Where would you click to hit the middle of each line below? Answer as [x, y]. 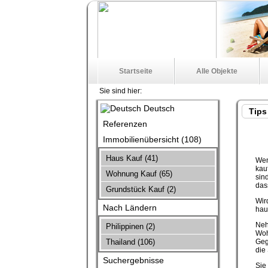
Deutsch [158, 108]
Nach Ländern [129, 208]
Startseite [136, 71]
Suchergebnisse [132, 260]
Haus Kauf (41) [131, 158]
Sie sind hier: [120, 91]
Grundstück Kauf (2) [140, 189]
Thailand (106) [129, 242]
